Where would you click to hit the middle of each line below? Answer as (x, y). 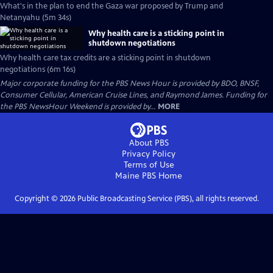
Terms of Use (149, 165)
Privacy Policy (149, 154)
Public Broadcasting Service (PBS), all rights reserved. (167, 199)
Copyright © (37, 199)
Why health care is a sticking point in (156, 33)
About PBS (149, 143)
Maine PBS (136, 176)
